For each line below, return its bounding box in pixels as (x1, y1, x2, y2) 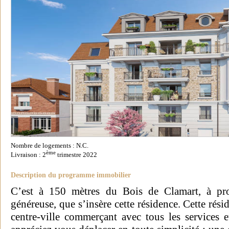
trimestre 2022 (56, 151, 97, 159)
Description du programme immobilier (11, 171, 131, 179)
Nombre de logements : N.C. (11, 142, 88, 149)
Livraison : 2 (11, 151, 46, 159)
